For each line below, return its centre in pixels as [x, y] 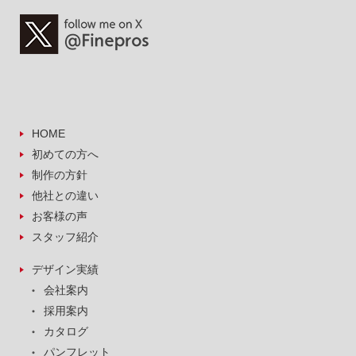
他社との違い [65, 195]
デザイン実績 [65, 269]
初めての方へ [65, 154]
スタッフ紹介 [65, 236]
